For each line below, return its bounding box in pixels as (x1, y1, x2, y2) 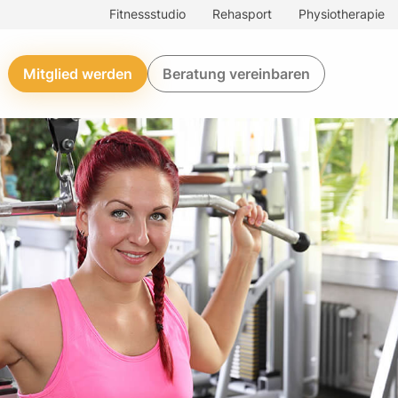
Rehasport (211, 6, 272, 21)
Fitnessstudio (108, 6, 186, 21)
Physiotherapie (298, 6, 385, 21)
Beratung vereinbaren (162, 65, 310, 83)
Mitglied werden (22, 65, 132, 83)
